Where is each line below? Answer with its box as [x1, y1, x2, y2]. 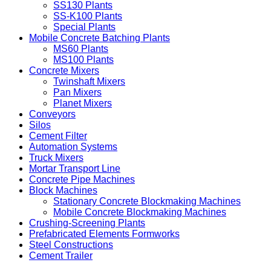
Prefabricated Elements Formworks [29, 228, 180, 239]
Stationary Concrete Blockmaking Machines [53, 195, 241, 206]
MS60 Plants [53, 43, 108, 54]
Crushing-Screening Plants [29, 217, 145, 228]
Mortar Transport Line [29, 163, 120, 174]
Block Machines [29, 184, 97, 195]
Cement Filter [29, 130, 87, 141]
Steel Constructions [29, 239, 113, 250]
